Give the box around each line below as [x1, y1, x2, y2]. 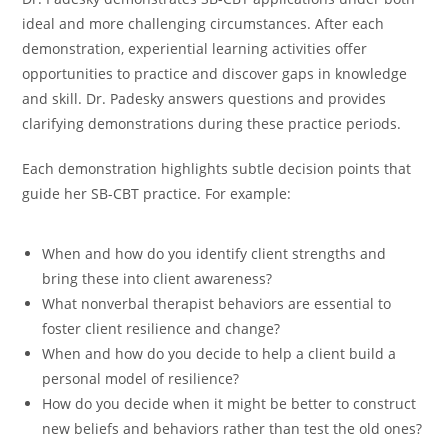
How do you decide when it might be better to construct [42, 393, 417, 413]
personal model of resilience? [42, 368, 240, 388]
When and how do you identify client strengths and [42, 243, 387, 263]
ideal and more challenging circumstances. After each [22, 13, 385, 33]
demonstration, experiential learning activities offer [22, 38, 368, 58]
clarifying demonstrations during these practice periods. [22, 113, 402, 133]
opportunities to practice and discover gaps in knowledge [22, 63, 408, 83]
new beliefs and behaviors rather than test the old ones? [42, 418, 423, 438]
